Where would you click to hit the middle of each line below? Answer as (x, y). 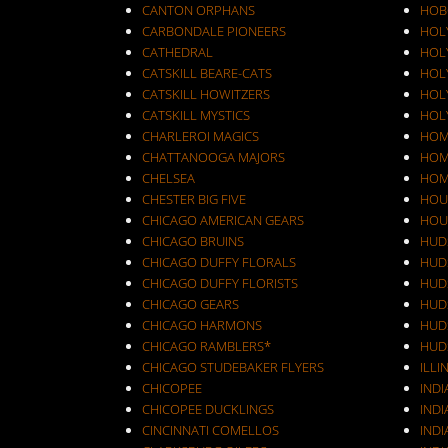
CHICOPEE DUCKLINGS (208, 409)
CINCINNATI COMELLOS (210, 430)
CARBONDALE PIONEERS (214, 31)
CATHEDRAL (177, 52)
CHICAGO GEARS (190, 304)
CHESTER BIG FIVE (194, 199)
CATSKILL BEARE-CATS (207, 73)
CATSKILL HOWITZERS (206, 94)
